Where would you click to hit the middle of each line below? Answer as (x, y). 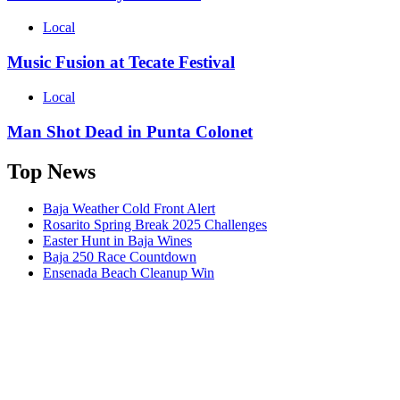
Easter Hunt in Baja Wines (117, 241)
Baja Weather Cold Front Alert (129, 209)
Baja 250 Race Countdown (120, 257)
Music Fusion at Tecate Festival (121, 62)
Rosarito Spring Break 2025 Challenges (155, 225)
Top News (51, 171)
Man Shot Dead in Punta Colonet (130, 131)
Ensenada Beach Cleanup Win (129, 273)
